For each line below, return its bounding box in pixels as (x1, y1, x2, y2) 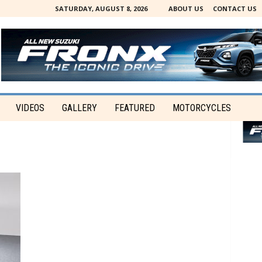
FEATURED (114, 102, 155, 113)
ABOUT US (168, 4, 204, 13)
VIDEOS (15, 102, 44, 113)
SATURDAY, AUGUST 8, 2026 (54, 4, 147, 13)
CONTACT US (212, 4, 257, 13)
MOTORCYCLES (172, 102, 231, 113)
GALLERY (61, 102, 97, 113)
